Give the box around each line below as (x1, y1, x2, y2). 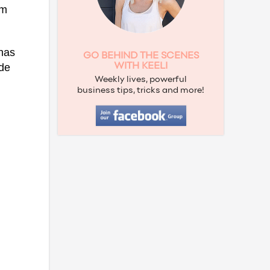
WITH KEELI (114, 61, 168, 71)
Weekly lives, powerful (95, 76, 187, 84)
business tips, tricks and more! (77, 87, 204, 95)
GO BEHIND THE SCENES (83, 51, 199, 61)
